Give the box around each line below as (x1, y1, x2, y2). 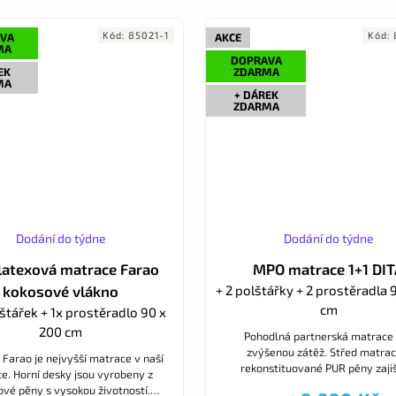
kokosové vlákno (3, 282, 118, 301)
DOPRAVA (230, 53, 282, 68)
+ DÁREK (233, 88, 278, 103)
